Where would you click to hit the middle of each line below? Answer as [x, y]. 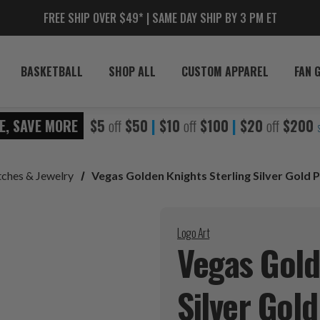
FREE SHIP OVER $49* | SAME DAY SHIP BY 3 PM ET [160, 18]
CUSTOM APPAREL [225, 71]
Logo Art [194, 232]
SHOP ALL [132, 71]
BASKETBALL [52, 71]
